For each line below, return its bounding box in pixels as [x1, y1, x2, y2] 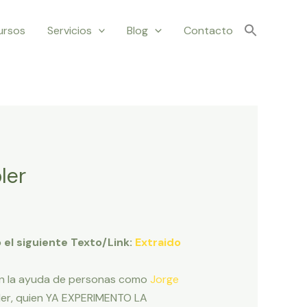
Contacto [184, 23, 233, 38]
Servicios [47, 23, 92, 38]
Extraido [134, 235, 181, 250]
